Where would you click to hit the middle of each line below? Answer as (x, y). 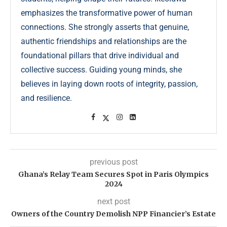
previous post (113, 162)
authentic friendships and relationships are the (104, 42)
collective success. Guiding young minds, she (101, 70)
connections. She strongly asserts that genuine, (105, 27)
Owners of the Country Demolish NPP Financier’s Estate (113, 214)
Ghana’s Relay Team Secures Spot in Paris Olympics (113, 175)
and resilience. (46, 98)
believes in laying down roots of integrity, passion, (109, 84)
